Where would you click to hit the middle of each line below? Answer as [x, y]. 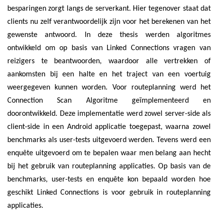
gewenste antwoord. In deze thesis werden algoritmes [109, 35]
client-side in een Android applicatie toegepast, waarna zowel [109, 127]
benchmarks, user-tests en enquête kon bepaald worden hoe [109, 180]
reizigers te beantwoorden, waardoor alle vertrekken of [109, 61]
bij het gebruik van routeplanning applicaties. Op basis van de [109, 166]
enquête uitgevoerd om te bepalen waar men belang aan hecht [109, 153]
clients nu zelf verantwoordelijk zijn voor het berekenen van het [109, 22]
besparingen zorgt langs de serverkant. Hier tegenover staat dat [109, 9]
